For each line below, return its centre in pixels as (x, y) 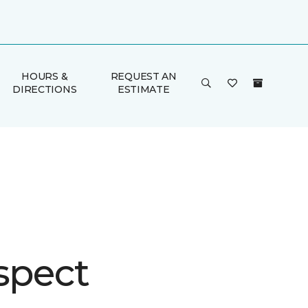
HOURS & (45, 76)
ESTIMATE (143, 89)
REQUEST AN (143, 76)
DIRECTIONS (45, 89)
